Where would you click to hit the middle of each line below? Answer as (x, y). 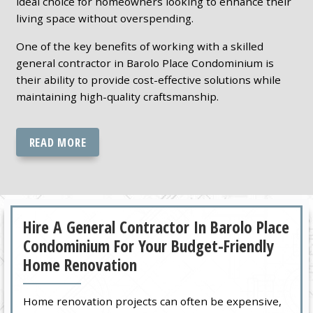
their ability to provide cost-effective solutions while (148, 79)
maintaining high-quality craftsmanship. (117, 96)
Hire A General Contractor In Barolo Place (156, 227)
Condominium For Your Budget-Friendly (149, 246)
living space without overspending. (104, 18)
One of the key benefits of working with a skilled (139, 46)
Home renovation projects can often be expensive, (153, 301)
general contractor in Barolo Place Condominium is (145, 63)
